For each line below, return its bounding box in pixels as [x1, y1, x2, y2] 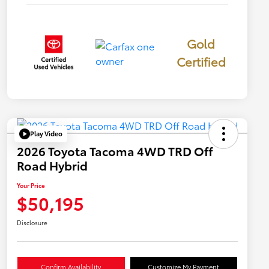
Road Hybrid [17, 156, 88, 174]
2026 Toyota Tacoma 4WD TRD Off [17, 142, 213, 159]
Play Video [30, 128, 62, 139]
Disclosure [17, 217, 47, 227]
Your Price [17, 180, 45, 190]
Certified [176, 52, 226, 70]
